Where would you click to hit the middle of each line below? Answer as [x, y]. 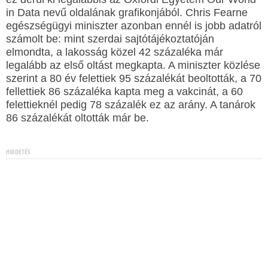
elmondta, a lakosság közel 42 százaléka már [115, 52]
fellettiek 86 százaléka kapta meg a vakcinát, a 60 [124, 92]
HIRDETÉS [18, 152]
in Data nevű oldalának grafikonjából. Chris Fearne [127, 13]
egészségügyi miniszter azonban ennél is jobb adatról [134, 26]
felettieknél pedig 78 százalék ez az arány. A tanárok [131, 105]
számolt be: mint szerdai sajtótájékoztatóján [110, 39]
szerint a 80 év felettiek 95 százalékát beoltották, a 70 [134, 78]
